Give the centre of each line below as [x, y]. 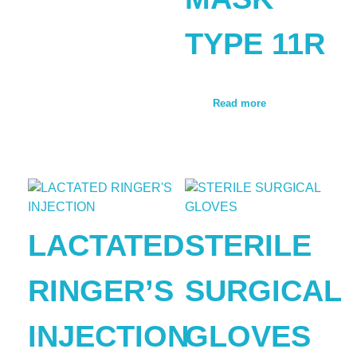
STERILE [248, 245]
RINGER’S [101, 290]
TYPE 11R [255, 44]
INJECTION [108, 336]
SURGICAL [263, 290]
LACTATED [106, 245]
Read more [239, 104]
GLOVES [247, 336]
